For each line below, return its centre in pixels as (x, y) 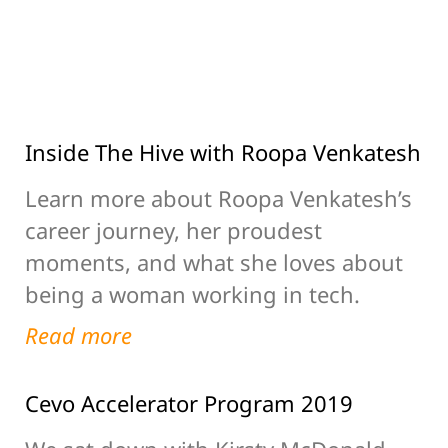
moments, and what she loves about (214, 261)
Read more (78, 334)
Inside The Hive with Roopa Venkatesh (223, 151)
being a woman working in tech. (192, 293)
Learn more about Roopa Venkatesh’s (218, 197)
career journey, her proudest (173, 229)
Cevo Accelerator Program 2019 (189, 402)
